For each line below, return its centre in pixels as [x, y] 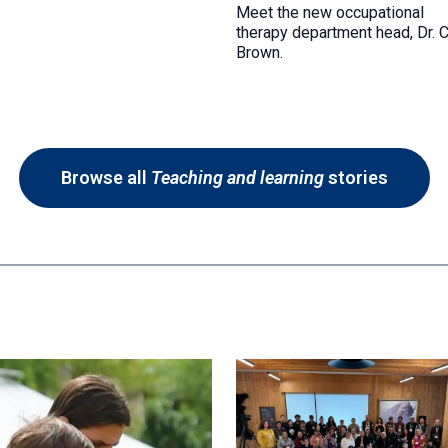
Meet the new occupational [330, 13]
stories [355, 178]
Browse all [105, 178]
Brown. [259, 53]
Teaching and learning [237, 178]
